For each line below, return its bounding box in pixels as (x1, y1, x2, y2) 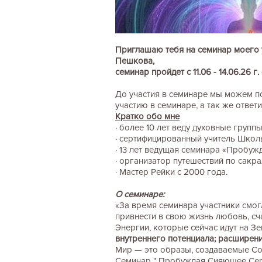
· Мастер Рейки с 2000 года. (115, 167, 227, 177)
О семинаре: (115, 189, 164, 199)
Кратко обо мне (115, 111, 180, 121)
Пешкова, (115, 56, 154, 65)
